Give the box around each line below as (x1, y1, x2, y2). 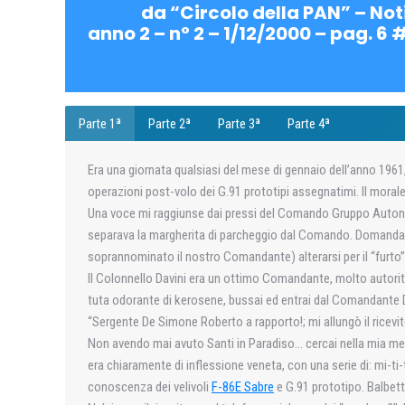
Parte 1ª (79, 115, 121, 132)
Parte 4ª (287, 115, 330, 132)
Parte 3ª (218, 115, 260, 132)
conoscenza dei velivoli (88, 379, 212, 395)
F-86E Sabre (212, 379, 274, 395)
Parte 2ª (148, 115, 191, 132)
